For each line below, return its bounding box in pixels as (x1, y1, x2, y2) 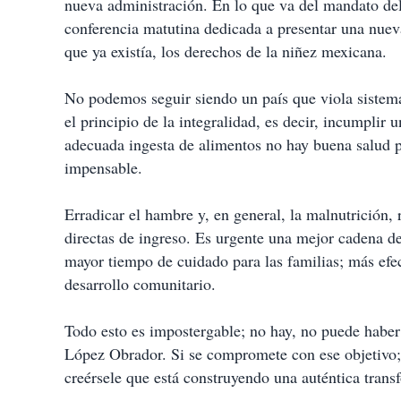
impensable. (64, 157, 142, 178)
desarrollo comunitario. (64, 273, 216, 294)
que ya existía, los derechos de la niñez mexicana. (64, 40, 387, 62)
